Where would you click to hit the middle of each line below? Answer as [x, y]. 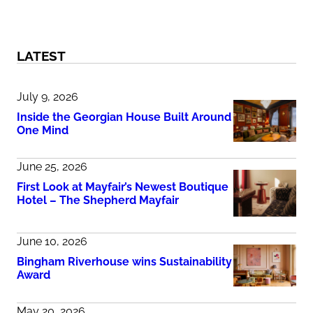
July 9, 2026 [48, 97]
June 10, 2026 [52, 242]
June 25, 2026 [52, 167]
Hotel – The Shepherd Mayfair [98, 201]
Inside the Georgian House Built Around [124, 117]
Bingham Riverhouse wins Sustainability [124, 262]
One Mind [43, 131]
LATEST [41, 56]
